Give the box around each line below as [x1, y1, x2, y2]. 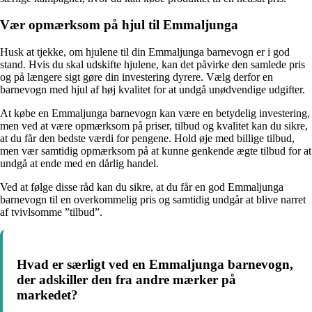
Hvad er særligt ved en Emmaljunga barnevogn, [17, 256, 293, 272]
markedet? [17, 287, 78, 302]
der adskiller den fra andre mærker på [17, 272, 236, 287]
